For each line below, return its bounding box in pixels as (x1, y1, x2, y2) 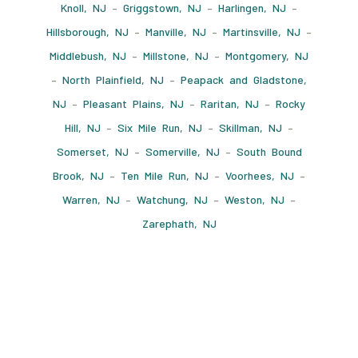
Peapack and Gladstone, (181, 73, 307, 87)
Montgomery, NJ (225, 49, 308, 63)
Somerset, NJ (56, 145, 129, 159)
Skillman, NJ (219, 121, 282, 135)
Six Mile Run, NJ (117, 121, 202, 135)
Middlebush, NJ (50, 49, 126, 63)
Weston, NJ (225, 193, 284, 207)
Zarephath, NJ (141, 217, 217, 231)
